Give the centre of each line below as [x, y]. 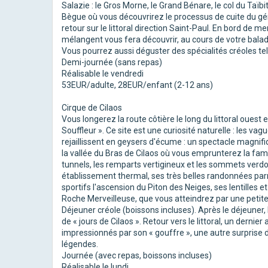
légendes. [80, 244]
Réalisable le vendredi [103, 73]
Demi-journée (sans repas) [112, 62]
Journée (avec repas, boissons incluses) [137, 255]
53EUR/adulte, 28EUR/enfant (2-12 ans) [137, 85]
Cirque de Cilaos [92, 107]
